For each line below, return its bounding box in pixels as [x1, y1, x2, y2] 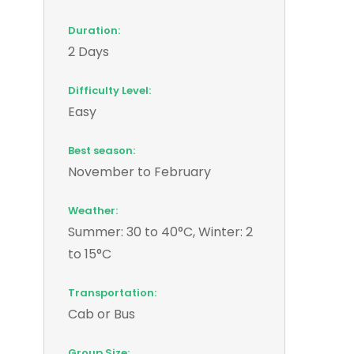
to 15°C [68, 244, 111, 263]
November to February [68, 162, 211, 181]
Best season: [68, 142, 135, 158]
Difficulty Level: [68, 82, 151, 98]
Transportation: [68, 284, 156, 300]
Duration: [68, 22, 120, 38]
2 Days [68, 42, 109, 61]
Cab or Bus [68, 304, 135, 323]
